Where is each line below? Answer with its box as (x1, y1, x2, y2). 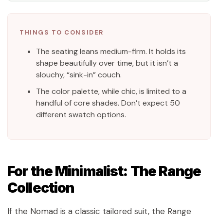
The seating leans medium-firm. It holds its (36, 46, 186, 56)
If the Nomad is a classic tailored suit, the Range (7, 205, 191, 217)
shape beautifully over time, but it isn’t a (36, 57, 179, 68)
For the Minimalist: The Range (7, 162, 201, 180)
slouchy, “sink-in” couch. (36, 69, 122, 80)
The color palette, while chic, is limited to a (36, 86, 187, 96)
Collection (7, 179, 74, 196)
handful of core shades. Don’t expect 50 (36, 97, 181, 108)
